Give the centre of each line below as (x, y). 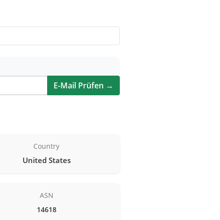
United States (46, 160)
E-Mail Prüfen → (83, 85)
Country (47, 146)
